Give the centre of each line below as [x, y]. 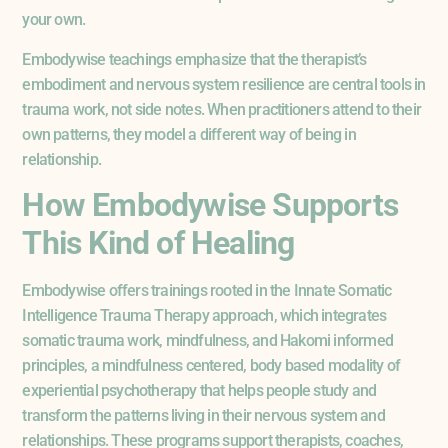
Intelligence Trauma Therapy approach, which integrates [204, 315]
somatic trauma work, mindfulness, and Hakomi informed [207, 340]
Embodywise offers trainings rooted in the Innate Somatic [207, 290]
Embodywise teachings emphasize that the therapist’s [194, 59]
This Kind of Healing [158, 243]
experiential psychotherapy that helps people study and [199, 390]
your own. [54, 20]
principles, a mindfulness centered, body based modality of [211, 365]
